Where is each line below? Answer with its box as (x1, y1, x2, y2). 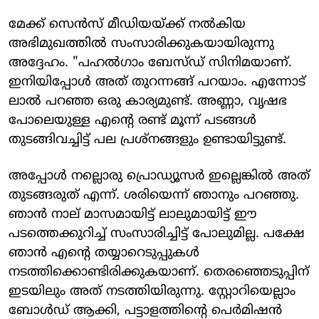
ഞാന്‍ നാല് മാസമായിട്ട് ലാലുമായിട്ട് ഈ (9, 206, 256, 223)
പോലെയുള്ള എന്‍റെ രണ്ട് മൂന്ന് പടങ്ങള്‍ (9, 112, 256, 129)
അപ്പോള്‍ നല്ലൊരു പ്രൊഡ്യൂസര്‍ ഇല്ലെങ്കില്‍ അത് (9, 167, 310, 184)
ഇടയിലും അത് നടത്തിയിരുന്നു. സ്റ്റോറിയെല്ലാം (9, 283, 296, 300)
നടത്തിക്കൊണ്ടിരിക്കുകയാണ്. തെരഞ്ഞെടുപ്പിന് (9, 263, 309, 281)
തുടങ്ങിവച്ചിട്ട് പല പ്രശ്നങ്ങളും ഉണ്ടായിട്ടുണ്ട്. (9, 131, 286, 148)
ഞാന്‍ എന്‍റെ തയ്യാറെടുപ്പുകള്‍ (9, 244, 199, 261)
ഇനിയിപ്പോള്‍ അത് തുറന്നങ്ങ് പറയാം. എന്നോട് (9, 73, 305, 90)
